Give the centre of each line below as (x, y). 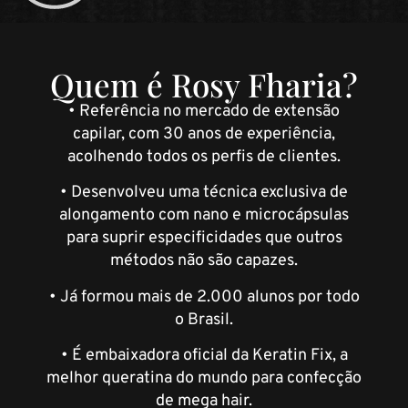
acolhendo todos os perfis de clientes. (204, 157)
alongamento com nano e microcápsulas (204, 216)
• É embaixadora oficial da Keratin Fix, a (204, 356)
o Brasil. (204, 320)
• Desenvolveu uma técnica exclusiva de (204, 193)
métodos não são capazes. (204, 261)
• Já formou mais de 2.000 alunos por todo (204, 297)
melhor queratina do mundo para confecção (204, 379)
